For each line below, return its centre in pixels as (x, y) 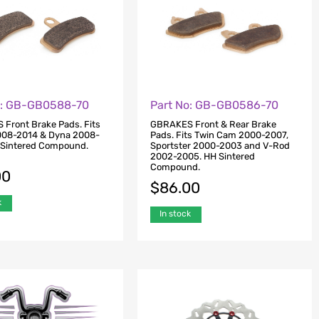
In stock (175, 213)
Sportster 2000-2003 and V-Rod (220, 145)
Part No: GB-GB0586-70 (214, 105)
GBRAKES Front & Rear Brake (213, 124)
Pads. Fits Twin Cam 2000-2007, (219, 135)
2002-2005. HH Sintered (202, 156)
